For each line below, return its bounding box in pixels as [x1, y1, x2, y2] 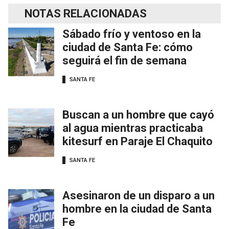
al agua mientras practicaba [62, 121, 203, 134]
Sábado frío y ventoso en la [62, 27, 201, 40]
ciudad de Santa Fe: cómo [62, 40, 193, 54]
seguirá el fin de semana [62, 54, 187, 67]
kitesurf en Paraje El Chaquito [62, 134, 213, 148]
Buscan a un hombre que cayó [62, 108, 214, 121]
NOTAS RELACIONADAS [25, 7, 147, 20]
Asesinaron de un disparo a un [62, 189, 215, 202]
